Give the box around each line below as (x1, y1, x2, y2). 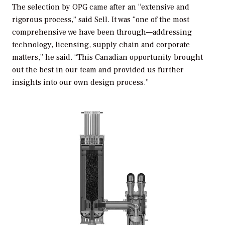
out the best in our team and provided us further (12, 64, 184, 75)
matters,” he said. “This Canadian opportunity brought (12, 52, 203, 62)
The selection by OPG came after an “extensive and (12, 2, 189, 12)
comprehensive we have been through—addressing (12, 27, 192, 37)
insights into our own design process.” (12, 77, 149, 87)
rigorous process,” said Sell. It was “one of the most (12, 14, 189, 25)
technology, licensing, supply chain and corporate (12, 39, 190, 50)
